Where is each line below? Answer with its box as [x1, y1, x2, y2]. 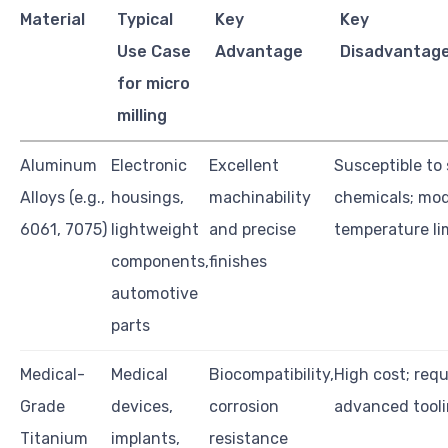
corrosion [209, 397, 279, 417]
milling [117, 106, 168, 126]
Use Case [117, 42, 192, 62]
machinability [209, 188, 311, 208]
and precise [209, 220, 296, 240]
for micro [117, 74, 191, 94]
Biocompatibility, [209, 365, 334, 385]
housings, [111, 188, 184, 208]
